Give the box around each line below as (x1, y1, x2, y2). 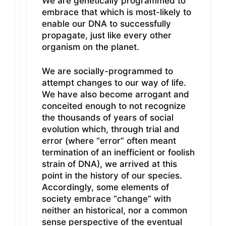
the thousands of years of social (42, 112, 174, 123)
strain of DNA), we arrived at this (42, 159, 177, 169)
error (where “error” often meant (42, 136, 176, 146)
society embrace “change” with (42, 194, 171, 204)
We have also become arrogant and (42, 89, 189, 100)
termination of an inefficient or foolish (42, 147, 195, 158)
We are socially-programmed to (42, 66, 173, 77)
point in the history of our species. (42, 171, 182, 181)
